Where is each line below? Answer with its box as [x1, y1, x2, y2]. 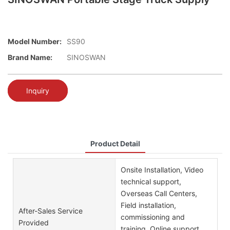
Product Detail [90, 139, 140, 148]
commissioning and [120, 212, 185, 221]
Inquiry [26, 86, 49, 95]
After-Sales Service [18, 206, 83, 216]
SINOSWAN [67, 53, 106, 62]
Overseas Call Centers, [120, 188, 197, 198]
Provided [18, 218, 49, 227]
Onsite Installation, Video [120, 165, 203, 174]
